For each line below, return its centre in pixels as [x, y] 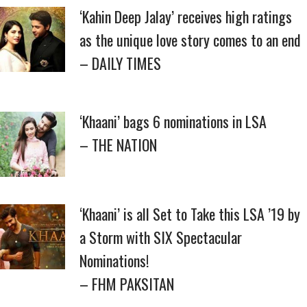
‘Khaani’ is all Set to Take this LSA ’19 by [190, 214]
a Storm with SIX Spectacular [161, 237]
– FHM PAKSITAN [127, 284]
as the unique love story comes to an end [190, 40]
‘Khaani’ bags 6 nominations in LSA [173, 121]
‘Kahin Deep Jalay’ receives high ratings [186, 16]
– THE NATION [118, 145]
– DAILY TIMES [120, 63]
